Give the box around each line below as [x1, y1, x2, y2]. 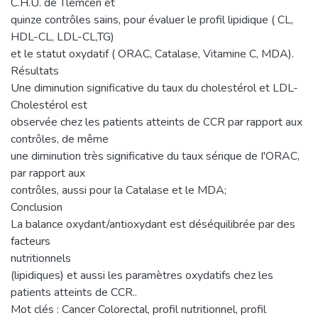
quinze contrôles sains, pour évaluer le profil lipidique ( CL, [11, 11, 293, 28]
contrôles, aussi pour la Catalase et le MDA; [11, 182, 226, 198]
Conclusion [11, 199, 62, 215]
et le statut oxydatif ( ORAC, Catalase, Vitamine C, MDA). [11, 45, 294, 62]
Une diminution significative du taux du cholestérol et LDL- [11, 79, 298, 96]
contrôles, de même [11, 131, 109, 147]
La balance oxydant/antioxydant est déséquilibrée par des [11, 216, 295, 232]
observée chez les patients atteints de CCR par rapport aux [11, 114, 302, 130]
